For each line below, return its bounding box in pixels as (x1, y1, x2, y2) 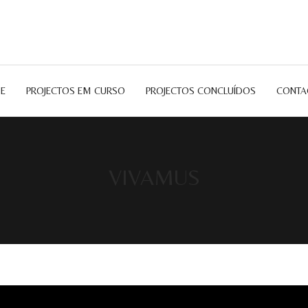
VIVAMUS (108, 164, 200, 190)
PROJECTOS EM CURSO (25, 85, 125, 96)
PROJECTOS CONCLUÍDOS (145, 85, 256, 96)
